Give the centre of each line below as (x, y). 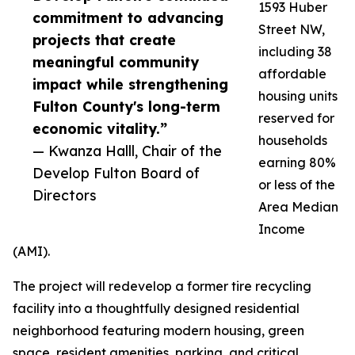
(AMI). (31, 252)
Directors (65, 195)
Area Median (298, 207)
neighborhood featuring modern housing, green (158, 331)
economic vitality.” (100, 129)
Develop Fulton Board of (116, 173)
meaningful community (116, 62)
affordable (292, 74)
